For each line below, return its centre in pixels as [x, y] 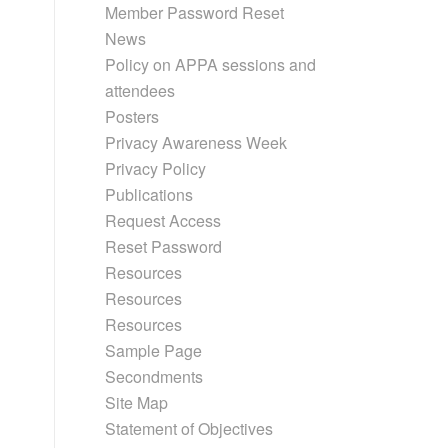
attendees [140, 90]
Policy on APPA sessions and [211, 64]
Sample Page [154, 350]
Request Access [163, 220]
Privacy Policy [156, 168]
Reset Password [164, 246]
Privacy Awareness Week [196, 142]
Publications [149, 194]
